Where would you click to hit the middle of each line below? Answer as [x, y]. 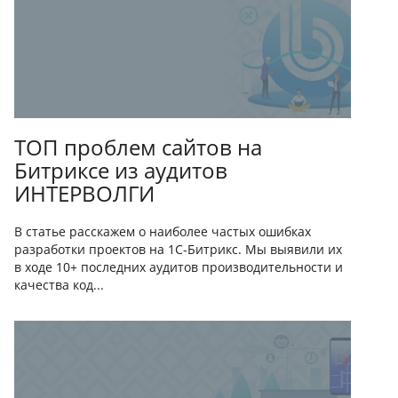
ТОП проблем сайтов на [138, 147]
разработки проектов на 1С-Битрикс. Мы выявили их [178, 250]
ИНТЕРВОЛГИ [84, 194]
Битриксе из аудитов [121, 171]
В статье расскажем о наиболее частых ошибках [163, 232]
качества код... [59, 285]
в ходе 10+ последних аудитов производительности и [179, 267]
